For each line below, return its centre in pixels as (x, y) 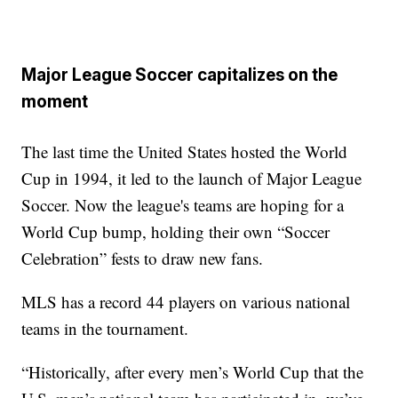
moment (55, 102)
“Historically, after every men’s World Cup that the (193, 371)
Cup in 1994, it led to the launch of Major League (192, 178)
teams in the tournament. (105, 328)
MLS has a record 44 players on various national (186, 301)
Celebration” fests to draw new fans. (143, 258)
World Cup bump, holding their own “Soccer (176, 231)
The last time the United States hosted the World (185, 151)
